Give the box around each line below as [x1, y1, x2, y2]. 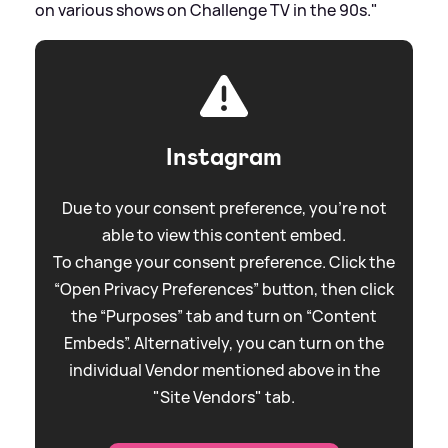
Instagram [166, 140, 282, 173]
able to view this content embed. [102, 223, 346, 246]
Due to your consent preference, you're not [61, 196, 387, 219]
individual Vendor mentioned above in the [68, 358, 380, 381]
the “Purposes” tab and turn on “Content [71, 304, 377, 327]
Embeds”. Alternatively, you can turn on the [64, 331, 384, 354]
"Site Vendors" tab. [153, 385, 295, 408]
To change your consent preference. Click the [53, 250, 395, 273]
